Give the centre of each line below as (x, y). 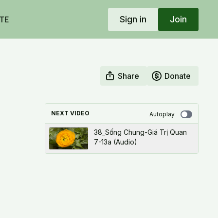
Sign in (133, 19)
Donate (177, 76)
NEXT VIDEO (70, 113)
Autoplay (162, 114)
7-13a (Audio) (115, 142)
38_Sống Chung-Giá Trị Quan (140, 132)
